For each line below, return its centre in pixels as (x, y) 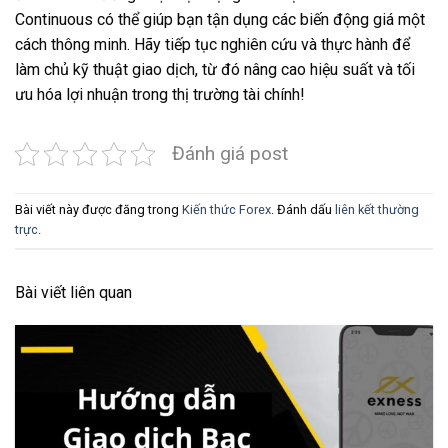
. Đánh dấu (303, 209)
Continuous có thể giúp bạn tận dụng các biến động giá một (220, 19)
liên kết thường (377, 209)
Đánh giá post (230, 153)
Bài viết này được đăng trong (98, 209)
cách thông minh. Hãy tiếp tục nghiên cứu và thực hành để (212, 44)
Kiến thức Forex (226, 209)
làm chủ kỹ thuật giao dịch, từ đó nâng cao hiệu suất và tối (215, 69)
